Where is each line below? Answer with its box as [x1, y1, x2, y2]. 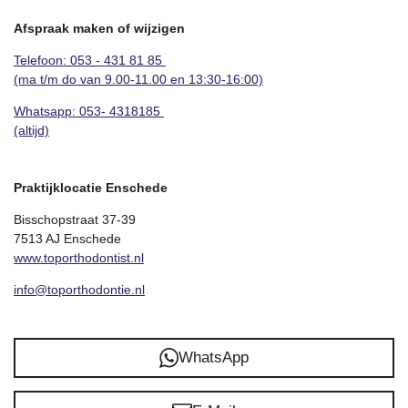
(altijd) [14, 122, 49, 138]
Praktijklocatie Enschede [14, 179, 168, 195]
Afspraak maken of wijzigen [14, 20, 185, 36]
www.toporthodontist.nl [14, 250, 144, 265]
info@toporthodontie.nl [14, 281, 145, 297]
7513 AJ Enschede [14, 230, 121, 246]
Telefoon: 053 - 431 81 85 [14, 52, 162, 67]
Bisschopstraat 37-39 [14, 211, 136, 227]
